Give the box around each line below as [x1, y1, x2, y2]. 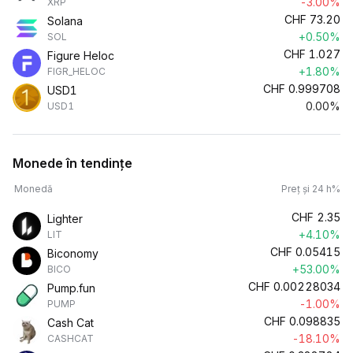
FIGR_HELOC [47, 65, 106, 77]
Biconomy [47, 247, 98, 260]
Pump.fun [47, 281, 95, 295]
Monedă [14, 183, 53, 195]
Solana [47, 14, 83, 28]
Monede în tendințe [13, 155, 132, 171]
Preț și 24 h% [281, 183, 340, 195]
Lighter [47, 212, 83, 225]
